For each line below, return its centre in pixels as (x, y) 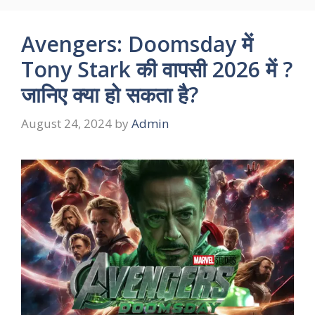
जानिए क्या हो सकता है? (110, 94)
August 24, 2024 (66, 124)
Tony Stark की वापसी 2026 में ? (157, 69)
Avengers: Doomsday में (137, 44)
